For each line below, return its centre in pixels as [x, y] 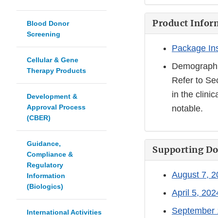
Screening [44, 34]
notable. [187, 109]
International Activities [64, 212]
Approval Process [56, 107]
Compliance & [50, 154]
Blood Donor [48, 24]
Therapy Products [56, 71]
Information [46, 176]
